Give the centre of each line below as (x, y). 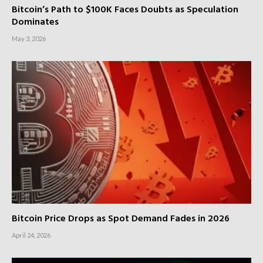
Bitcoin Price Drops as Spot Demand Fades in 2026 (121, 219)
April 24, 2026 (31, 235)
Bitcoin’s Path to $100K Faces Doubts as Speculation (125, 10)
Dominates (35, 23)
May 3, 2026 (29, 39)
